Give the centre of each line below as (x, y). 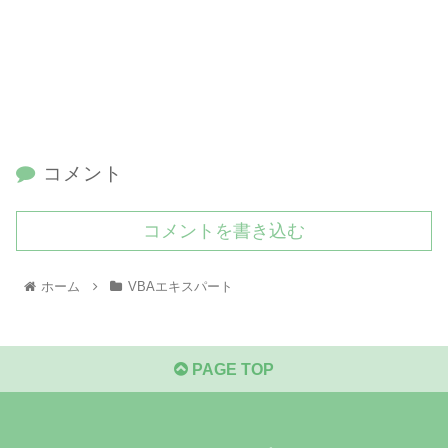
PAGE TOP (231, 370)
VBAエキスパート (180, 287)
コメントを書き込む (224, 231)
